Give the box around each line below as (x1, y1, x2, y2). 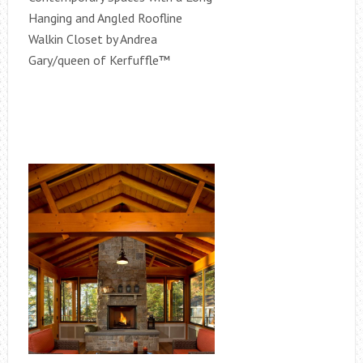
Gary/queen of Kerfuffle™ (28, 52, 170, 68)
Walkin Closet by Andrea (28, 31, 157, 47)
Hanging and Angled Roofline (28, 10, 182, 26)
